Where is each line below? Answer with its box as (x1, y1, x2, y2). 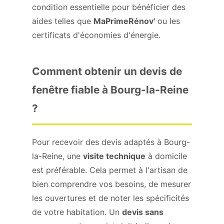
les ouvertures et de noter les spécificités (32, 193, 189, 203)
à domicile (145, 151, 187, 161)
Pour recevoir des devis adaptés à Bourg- (32, 137, 190, 147)
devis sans (122, 207, 163, 217)
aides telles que (32, 16, 93, 26)
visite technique (83, 151, 145, 161)
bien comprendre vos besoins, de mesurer (32, 179, 191, 189)
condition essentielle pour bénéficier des (32, 2, 185, 12)
